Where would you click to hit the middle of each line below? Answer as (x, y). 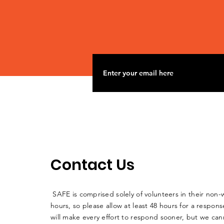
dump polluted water (154, 18)
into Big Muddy (138, 31)
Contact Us (92, 165)
